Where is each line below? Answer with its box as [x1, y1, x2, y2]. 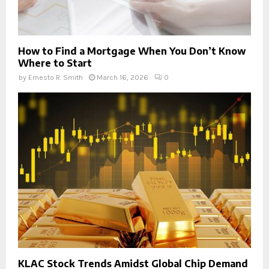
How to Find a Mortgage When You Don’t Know [18, 45, 246, 58]
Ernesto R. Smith [28, 73, 83, 82]
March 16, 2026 [97, 73, 148, 82]
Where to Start [18, 57, 92, 70]
